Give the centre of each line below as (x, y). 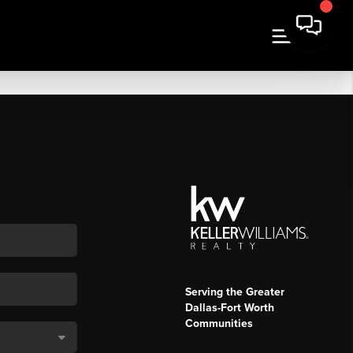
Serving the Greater (234, 292)
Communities (219, 324)
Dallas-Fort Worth (229, 308)
